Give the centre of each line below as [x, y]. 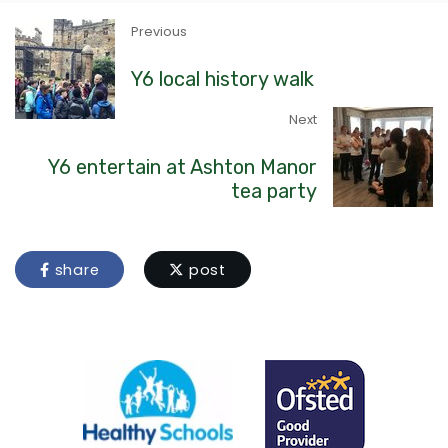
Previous [159, 32]
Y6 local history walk [222, 79]
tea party [274, 191]
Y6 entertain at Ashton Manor [182, 167]
